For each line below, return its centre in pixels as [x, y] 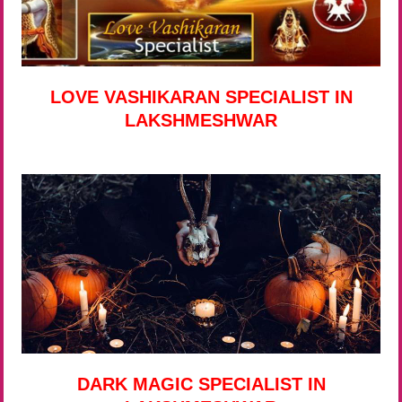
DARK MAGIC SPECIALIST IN [201, 384]
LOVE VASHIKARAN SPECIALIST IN [201, 96]
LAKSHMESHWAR [201, 120]
